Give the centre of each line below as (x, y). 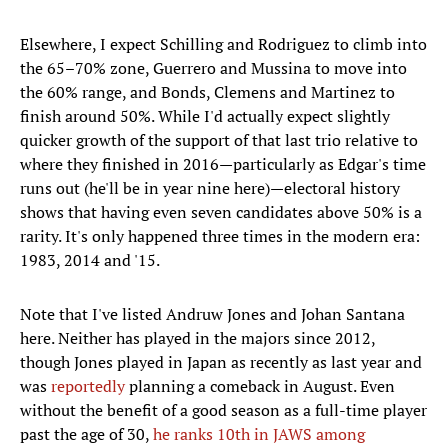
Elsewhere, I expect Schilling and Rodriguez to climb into (223, 44)
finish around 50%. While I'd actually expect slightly (205, 116)
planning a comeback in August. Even (260, 386)
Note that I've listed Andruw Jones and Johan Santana (212, 314)
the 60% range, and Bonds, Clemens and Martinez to (207, 92)
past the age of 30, (86, 434)
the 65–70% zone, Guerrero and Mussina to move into (213, 68)
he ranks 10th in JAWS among (259, 434)
